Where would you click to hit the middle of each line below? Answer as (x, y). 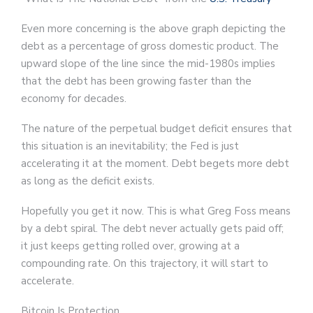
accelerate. (48, 281)
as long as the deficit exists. (88, 181)
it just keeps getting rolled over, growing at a (130, 246)
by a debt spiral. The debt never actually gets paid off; (152, 228)
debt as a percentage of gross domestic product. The (150, 46)
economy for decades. (74, 98)
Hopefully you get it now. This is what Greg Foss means (156, 211)
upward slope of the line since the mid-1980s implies (148, 63)
